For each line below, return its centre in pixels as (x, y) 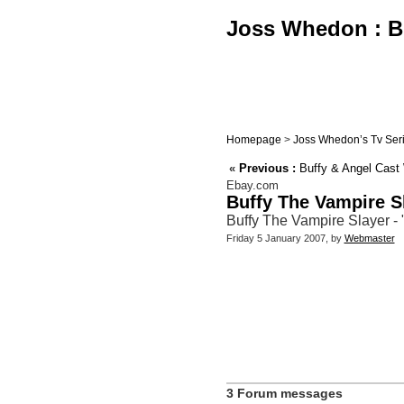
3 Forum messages (284, 394)
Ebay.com (252, 186)
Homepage (253, 140)
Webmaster (369, 239)
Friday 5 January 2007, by (285, 239)
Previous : (267, 169)
